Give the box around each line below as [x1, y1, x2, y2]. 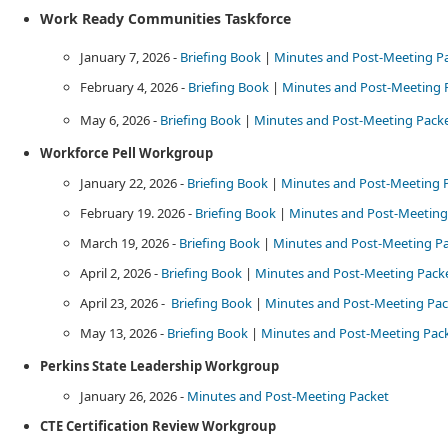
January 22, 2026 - [80, 174, 187, 192]
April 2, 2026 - [80, 264, 161, 282]
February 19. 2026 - [80, 204, 195, 222]
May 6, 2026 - [80, 111, 160, 129]
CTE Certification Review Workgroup [40, 417, 276, 435]
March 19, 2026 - [80, 234, 179, 252]
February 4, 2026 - [80, 78, 188, 96]
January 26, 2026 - [80, 387, 187, 405]
